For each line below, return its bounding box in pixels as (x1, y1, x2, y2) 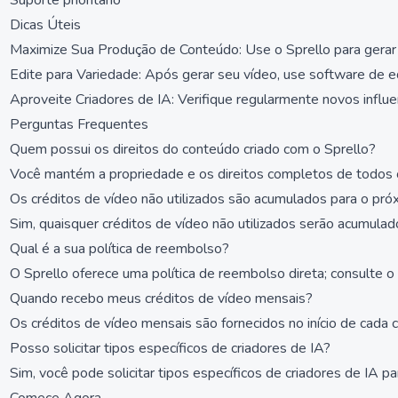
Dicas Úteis (10, 15, 81, 35)
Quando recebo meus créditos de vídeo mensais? (10, 289, 313, 308)
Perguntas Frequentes (10, 115, 148, 134)
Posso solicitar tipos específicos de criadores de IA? (10, 338, 330, 358)
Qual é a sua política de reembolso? (10, 239, 229, 259)
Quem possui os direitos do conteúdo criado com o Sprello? (10, 139, 376, 159)
